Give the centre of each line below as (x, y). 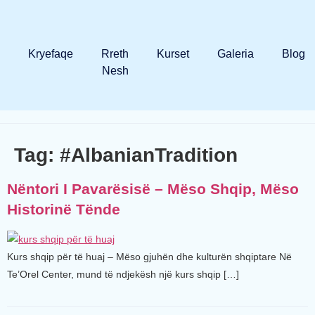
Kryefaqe (51, 54)
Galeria (236, 54)
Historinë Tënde (64, 209)
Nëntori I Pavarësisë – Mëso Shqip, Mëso (153, 189)
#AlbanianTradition (149, 155)
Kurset (173, 54)
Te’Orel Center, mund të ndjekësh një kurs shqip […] (123, 274)
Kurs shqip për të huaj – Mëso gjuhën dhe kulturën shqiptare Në (149, 257)
